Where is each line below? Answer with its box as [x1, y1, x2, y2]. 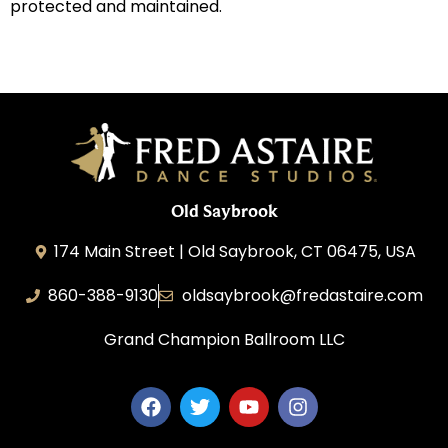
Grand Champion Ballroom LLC [103, 328, 345, 352]
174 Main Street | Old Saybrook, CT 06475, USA [54, 240, 417, 264]
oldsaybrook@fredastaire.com [181, 284, 423, 308]
